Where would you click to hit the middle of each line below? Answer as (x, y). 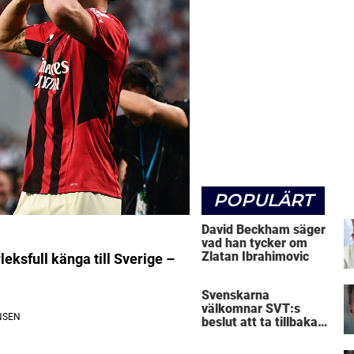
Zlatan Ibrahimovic (255, 256)
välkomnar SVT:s (251, 309)
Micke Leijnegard (251, 336)
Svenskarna (235, 296)
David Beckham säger (264, 229)
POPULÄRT (263, 200)
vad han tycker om (254, 243)
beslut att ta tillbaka (260, 322)
